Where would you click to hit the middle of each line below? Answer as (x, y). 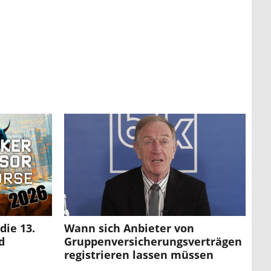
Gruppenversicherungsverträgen (153, 242)
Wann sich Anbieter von (129, 228)
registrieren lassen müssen (139, 255)
